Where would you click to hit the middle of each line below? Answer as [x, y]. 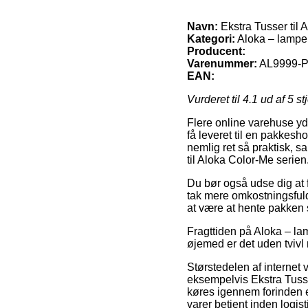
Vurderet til [215, 99]
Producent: [216, 51]
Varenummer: [222, 63]
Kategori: [211, 38]
